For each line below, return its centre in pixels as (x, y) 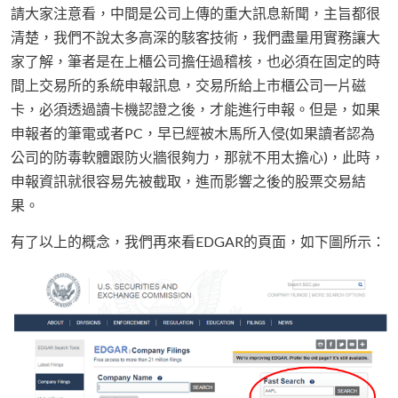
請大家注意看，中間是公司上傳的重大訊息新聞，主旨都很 (195, 13)
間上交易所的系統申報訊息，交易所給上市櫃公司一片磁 (188, 85)
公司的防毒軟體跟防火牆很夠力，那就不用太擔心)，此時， (198, 157)
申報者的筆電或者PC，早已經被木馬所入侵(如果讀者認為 (193, 133)
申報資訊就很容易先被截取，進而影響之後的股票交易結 (188, 181)
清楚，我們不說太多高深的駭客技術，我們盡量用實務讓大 (195, 37)
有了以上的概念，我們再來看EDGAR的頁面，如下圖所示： (198, 242)
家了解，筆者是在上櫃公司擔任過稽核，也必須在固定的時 (195, 61)
